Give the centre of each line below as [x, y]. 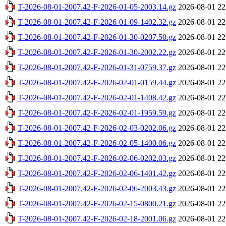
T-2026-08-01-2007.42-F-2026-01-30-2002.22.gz [97, 52]
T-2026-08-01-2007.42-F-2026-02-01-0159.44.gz [97, 82]
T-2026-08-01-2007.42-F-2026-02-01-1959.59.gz [97, 112]
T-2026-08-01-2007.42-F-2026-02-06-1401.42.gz [97, 173]
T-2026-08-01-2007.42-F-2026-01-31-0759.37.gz [97, 67]
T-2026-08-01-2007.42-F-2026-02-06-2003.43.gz [97, 188]
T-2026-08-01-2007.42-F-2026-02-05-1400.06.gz [97, 143]
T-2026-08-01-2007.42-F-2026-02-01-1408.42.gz [97, 97]
